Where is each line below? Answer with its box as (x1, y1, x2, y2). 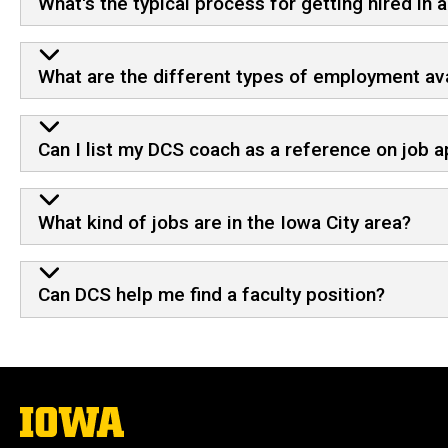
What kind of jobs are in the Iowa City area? (37, 210, 411, 234)
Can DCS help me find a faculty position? (37, 283, 385, 307)
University (20, 423, 90, 443)
